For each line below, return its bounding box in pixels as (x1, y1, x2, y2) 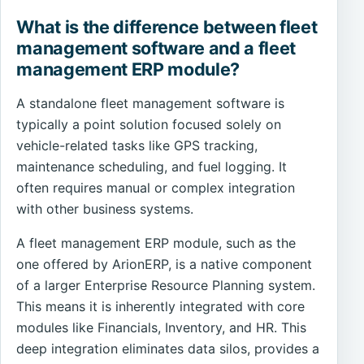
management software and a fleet (16, 37, 297, 58)
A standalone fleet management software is (16, 94, 285, 111)
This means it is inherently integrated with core (16, 297, 305, 314)
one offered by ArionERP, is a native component (16, 255, 313, 272)
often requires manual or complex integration (16, 179, 296, 196)
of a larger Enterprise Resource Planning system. (16, 276, 316, 293)
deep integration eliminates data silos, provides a (16, 340, 320, 357)
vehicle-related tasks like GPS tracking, (16, 136, 258, 154)
